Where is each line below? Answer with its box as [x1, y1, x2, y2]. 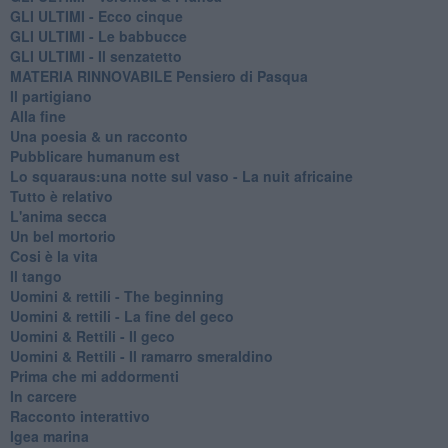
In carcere [9, 385, 77, 406]
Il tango [9, 265, 62, 286]
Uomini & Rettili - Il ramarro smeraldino [9, 345, 273, 366]
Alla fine [9, 105, 66, 126]
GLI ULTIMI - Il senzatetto [9, 45, 182, 66]
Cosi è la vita [9, 245, 98, 266]
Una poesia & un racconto [9, 125, 188, 146]
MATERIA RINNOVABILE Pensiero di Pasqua [9, 65, 308, 86]
